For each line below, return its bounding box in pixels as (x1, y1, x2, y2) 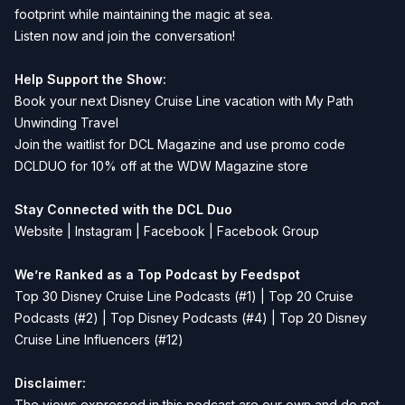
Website (14, 223, 63, 239)
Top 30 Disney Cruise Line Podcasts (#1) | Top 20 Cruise (14, 288, 353, 304)
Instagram (75, 223, 132, 239)
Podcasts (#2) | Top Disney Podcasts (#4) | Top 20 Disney (14, 310, 367, 325)
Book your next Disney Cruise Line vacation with (14, 93, 306, 108)
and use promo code (216, 137, 345, 152)
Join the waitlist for (14, 137, 129, 152)
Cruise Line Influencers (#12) (14, 332, 184, 347)
